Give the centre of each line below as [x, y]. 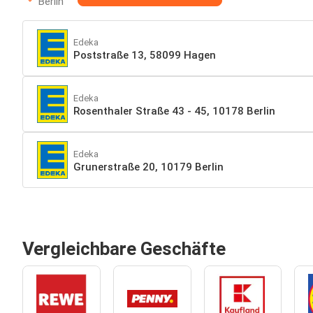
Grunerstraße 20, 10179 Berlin [148, 167]
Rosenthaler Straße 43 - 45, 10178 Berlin [174, 111]
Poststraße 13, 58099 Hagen [145, 55]
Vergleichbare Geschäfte [124, 249]
